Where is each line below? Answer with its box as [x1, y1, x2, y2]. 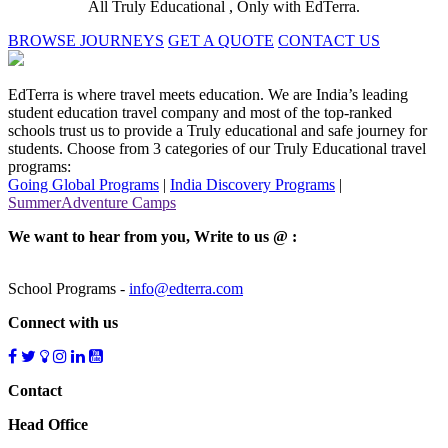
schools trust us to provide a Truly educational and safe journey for [8, 121, 427, 139]
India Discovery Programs [170, 175, 335, 193]
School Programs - [8, 279, 129, 297]
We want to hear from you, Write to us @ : [8, 227, 297, 245]
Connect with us [8, 313, 118, 331]
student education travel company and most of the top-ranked [8, 103, 392, 121]
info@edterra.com [129, 279, 243, 297]
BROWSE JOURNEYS [8, 31, 164, 49]
